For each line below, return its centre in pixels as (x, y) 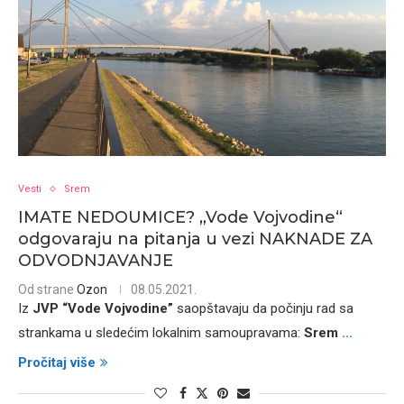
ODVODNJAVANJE (96, 261)
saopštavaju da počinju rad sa (263, 308)
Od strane (47, 289)
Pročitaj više (57, 363)
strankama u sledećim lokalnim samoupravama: (161, 333)
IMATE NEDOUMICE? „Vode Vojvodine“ (180, 217)
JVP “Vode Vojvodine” (103, 308)
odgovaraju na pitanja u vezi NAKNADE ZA (195, 239)
